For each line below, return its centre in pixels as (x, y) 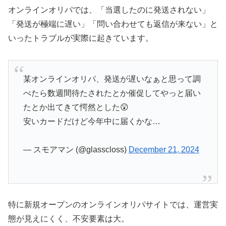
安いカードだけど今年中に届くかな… (92, 121)
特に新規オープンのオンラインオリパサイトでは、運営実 (113, 205)
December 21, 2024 (164, 150)
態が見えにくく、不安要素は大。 (69, 219)
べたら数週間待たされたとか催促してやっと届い (112, 93)
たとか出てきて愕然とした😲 (76, 107)
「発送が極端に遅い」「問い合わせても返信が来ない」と (113, 24)
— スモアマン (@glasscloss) (76, 150)
